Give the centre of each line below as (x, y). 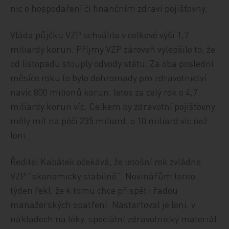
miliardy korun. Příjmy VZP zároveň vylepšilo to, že (113, 49)
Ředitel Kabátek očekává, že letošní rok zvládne (106, 161)
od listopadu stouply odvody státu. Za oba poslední (112, 63)
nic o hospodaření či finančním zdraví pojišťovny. (109, 8)
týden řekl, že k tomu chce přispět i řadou (94, 190)
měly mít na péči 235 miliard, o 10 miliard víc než (109, 120)
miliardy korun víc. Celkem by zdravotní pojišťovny (113, 106)
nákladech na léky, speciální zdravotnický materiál (114, 219)
